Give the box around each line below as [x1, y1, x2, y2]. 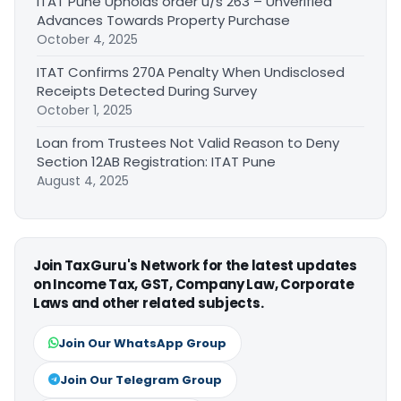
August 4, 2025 [37, 172, 129, 190]
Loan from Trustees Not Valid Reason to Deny [37, 133, 339, 152]
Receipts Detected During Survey [37, 81, 257, 100]
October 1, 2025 [37, 101, 132, 119]
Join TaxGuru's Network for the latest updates [33, 256, 357, 275]
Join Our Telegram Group [60, 371, 222, 388]
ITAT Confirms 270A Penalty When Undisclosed [37, 63, 345, 81]
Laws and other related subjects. [33, 294, 264, 312]
